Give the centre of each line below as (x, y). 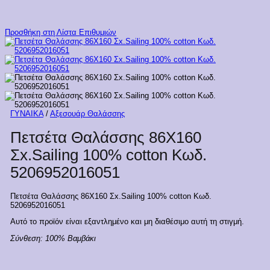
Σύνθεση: (27, 239)
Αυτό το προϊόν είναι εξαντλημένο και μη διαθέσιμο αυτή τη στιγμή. (127, 222)
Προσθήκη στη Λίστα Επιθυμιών (61, 33)
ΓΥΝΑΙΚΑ (27, 114)
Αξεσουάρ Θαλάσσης (87, 114)
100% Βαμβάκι (70, 239)
